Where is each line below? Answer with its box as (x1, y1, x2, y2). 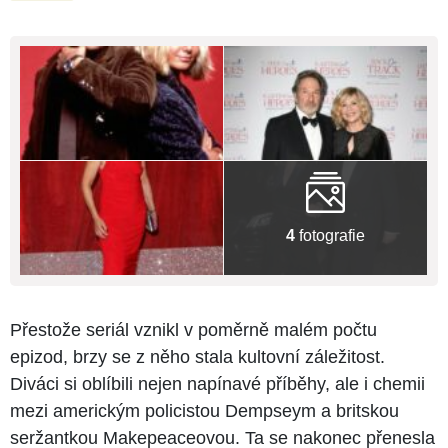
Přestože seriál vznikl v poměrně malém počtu (10, 320, 377, 341)
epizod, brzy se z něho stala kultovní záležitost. (10, 347, 385, 368)
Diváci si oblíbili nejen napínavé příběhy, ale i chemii (10, 374, 425, 395)
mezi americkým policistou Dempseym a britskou (10, 401, 399, 422)
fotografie (295, 226, 365, 244)
